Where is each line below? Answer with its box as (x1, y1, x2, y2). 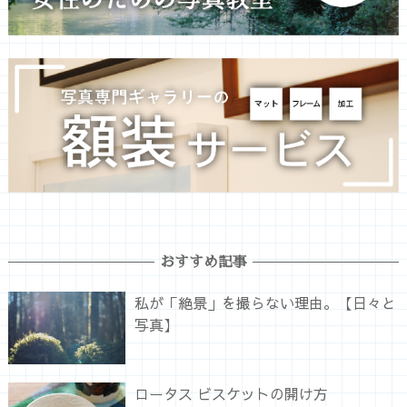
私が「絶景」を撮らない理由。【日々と (134, 292, 396, 313)
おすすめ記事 (160, 254, 247, 270)
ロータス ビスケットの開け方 (134, 382, 328, 403)
